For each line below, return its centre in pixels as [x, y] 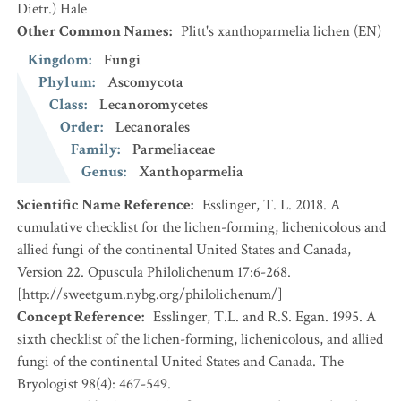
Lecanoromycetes [154, 105]
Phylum [65, 82]
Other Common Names [93, 31]
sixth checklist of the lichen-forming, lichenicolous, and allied [200, 339]
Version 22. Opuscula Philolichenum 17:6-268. [154, 272]
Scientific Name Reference [104, 205]
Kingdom [58, 60]
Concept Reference [79, 317]
